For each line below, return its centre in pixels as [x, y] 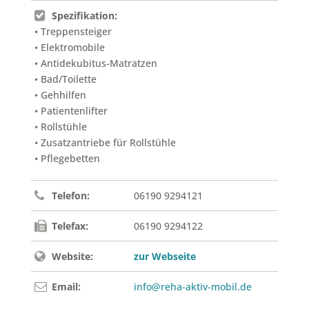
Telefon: [70, 195]
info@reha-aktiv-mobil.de [192, 286]
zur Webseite [165, 256]
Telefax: [70, 226]
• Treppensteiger [73, 31]
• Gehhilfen [60, 94]
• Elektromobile [69, 47]
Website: [72, 256]
